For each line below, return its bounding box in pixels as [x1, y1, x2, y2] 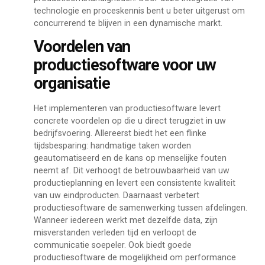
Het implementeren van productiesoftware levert [33, 104, 221, 114]
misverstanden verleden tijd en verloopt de [33, 228, 196, 238]
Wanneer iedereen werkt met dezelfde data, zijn [33, 215, 218, 225]
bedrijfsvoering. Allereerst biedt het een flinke [33, 128, 206, 138]
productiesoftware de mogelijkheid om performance [33, 253, 236, 263]
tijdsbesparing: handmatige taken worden [33, 141, 191, 151]
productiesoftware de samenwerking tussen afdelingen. [33, 203, 247, 213]
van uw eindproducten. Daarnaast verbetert [33, 190, 199, 201]
